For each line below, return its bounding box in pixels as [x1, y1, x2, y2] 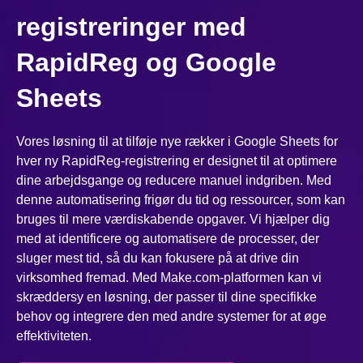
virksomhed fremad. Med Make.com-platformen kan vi [16, 271, 322, 285]
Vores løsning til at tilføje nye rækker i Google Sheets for [16, 135, 338, 149]
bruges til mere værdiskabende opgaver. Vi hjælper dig [16, 212, 330, 227]
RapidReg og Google [16, 48, 276, 78]
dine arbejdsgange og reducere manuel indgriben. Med [16, 173, 331, 188]
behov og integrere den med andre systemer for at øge [16, 310, 327, 324]
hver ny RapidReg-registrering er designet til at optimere [16, 154, 337, 169]
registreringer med [16, 12, 246, 42]
